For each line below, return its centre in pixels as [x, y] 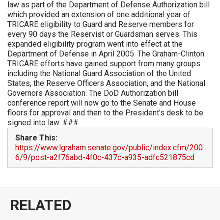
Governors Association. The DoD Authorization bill [93, 93]
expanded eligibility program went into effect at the [95, 44]
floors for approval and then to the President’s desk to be [105, 113]
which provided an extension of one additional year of [99, 14]
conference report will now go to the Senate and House [102, 103]
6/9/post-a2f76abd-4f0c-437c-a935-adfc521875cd [105, 157]
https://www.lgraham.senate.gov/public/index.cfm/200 [109, 148]
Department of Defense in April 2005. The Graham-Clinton [106, 54]
